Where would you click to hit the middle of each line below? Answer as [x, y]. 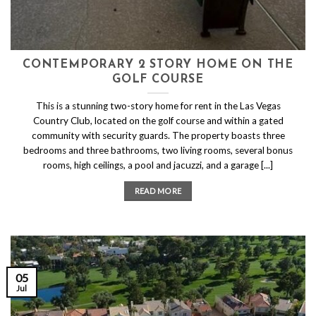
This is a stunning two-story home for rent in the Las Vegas [158, 105]
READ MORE [158, 190]
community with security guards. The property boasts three [158, 135]
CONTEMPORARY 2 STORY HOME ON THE [158, 65]
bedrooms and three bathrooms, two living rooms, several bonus [158, 150]
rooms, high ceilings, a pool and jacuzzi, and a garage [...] [158, 165]
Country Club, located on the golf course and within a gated [158, 120]
